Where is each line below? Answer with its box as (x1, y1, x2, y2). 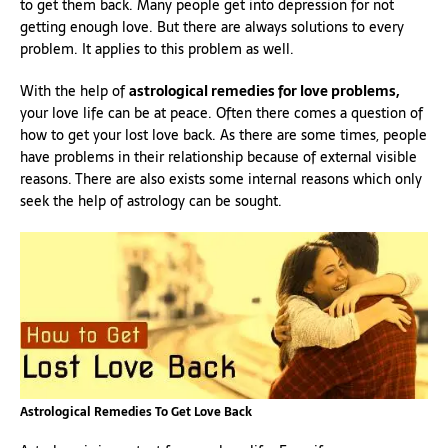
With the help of (20, 79, 129, 102)
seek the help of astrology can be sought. (20, 189, 282, 212)
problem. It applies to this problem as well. (20, 37, 294, 60)
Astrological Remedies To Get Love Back (20, 401, 252, 422)
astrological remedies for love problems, (129, 79, 399, 102)
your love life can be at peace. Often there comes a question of (20, 101, 423, 124)
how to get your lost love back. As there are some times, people (20, 123, 427, 146)
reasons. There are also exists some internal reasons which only (20, 167, 422, 190)
